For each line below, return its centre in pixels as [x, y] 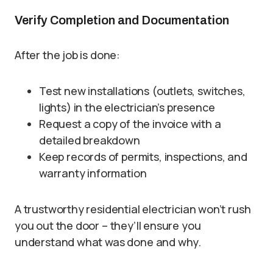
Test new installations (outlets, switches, [142, 91]
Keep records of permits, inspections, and [143, 157]
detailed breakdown [90, 140]
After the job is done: [68, 55]
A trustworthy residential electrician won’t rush [133, 209]
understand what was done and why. [108, 242]
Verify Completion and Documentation [122, 20]
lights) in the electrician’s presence [127, 108]
